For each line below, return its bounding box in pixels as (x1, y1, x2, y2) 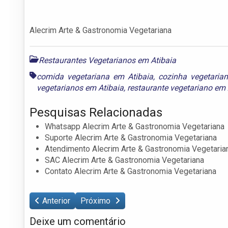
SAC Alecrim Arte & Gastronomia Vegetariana (45, 155, 204, 165)
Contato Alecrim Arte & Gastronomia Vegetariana (45, 166, 216, 176)
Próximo (80, 195, 112, 206)
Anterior (42, 195, 70, 206)
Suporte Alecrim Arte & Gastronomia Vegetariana (45, 132, 217, 142)
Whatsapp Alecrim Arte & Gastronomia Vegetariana (45, 121, 224, 131)
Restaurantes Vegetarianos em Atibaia (39, 55, 176, 65)
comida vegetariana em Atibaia (37, 71, 153, 81)
